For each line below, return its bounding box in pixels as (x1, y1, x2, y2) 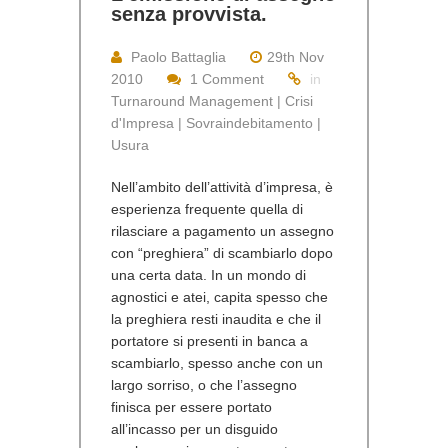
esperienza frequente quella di (111, 200, 303, 217)
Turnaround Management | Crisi (111, 92, 313, 109)
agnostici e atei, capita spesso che (111, 288, 328, 305)
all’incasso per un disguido (111, 420, 278, 437)
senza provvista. (111, 2, 267, 25)
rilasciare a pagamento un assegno (111, 222, 334, 239)
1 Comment (190, 70, 264, 87)
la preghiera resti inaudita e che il (111, 310, 321, 327)
